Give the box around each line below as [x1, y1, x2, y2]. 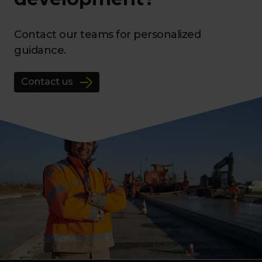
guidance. [14, 43, 66, 57]
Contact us [21, 76, 73, 88]
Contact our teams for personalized [14, 27, 201, 41]
